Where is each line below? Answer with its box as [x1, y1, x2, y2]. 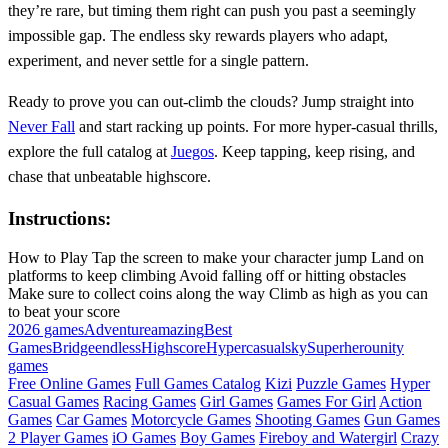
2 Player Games [8, 428, 108, 446]
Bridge [52, 338, 95, 356]
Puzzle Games [296, 374, 386, 392]
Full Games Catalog [135, 374, 261, 392]
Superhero [307, 338, 372, 356]
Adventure [84, 320, 151, 338]
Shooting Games [255, 410, 360, 428]
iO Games [112, 428, 176, 446]
